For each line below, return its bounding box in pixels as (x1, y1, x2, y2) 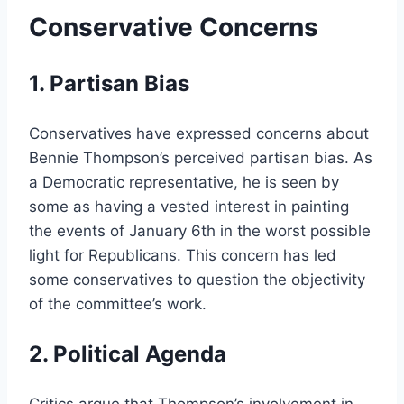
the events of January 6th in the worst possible (29, 221, 371, 240)
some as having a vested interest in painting (29, 197, 349, 216)
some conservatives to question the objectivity (29, 270, 365, 289)
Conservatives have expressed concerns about (29, 124, 369, 142)
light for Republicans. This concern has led (29, 245, 336, 264)
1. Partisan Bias (29, 69, 189, 96)
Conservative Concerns (29, 11, 318, 42)
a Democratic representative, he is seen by (29, 172, 339, 191)
